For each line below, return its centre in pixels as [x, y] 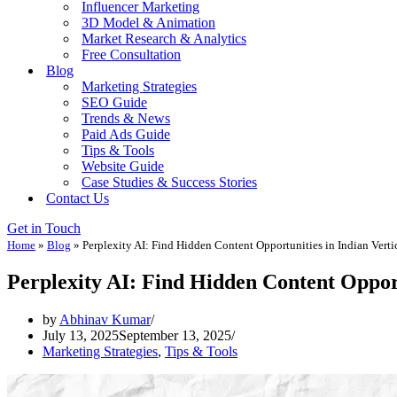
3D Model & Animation [148, 23]
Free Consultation [131, 54]
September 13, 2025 [175, 335]
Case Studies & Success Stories [169, 182]
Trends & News [126, 118]
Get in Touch [44, 228]
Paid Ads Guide [126, 134]
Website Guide [123, 166]
